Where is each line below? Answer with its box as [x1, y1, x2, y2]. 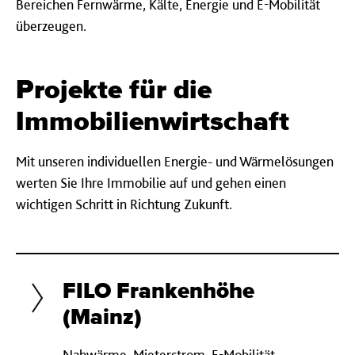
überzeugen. [16, 17, 90, 34]
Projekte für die [16, 77, 212, 104]
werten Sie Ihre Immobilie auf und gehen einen [16, 174, 286, 191]
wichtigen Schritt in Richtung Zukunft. [16, 196, 232, 212]
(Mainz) [63, 307, 142, 329]
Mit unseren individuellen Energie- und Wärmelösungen [16, 153, 334, 170]
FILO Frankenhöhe [63, 281, 254, 303]
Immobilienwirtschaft [16, 109, 289, 136]
